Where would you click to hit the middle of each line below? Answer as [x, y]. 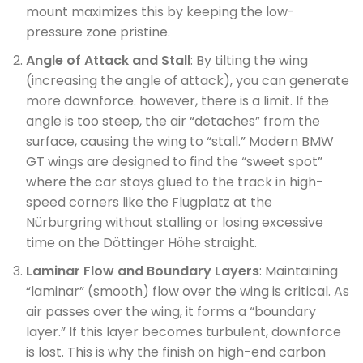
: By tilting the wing [249, 60]
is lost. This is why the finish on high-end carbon [176, 352]
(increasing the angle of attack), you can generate [188, 81]
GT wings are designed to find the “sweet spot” [174, 162]
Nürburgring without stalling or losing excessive [175, 222]
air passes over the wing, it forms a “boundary [171, 312]
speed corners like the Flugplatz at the [149, 202]
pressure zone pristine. [98, 32]
